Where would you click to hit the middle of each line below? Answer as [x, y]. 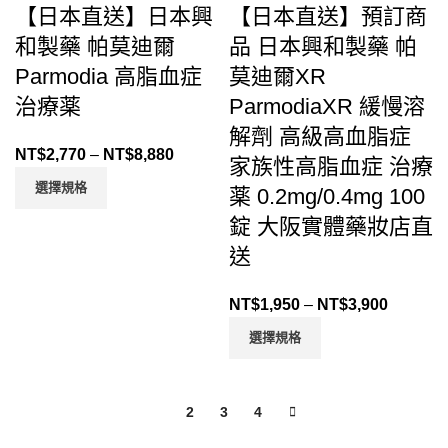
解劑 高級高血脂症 [320, 136]
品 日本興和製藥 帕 [323, 46]
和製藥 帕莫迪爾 [95, 46]
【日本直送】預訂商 [328, 16]
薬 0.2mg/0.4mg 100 [327, 196]
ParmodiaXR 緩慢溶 [327, 106]
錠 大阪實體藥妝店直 [331, 226]
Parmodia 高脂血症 [108, 76]
